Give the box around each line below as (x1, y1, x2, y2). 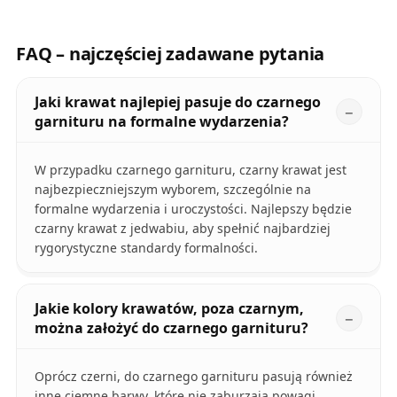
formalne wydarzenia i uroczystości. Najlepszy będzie (34, 200, 352, 218)
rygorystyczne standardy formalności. (34, 239, 258, 257)
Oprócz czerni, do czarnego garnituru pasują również (34, 368, 353, 385)
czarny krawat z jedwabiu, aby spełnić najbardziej (34, 220, 331, 237)
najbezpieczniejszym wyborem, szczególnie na (34, 181, 311, 198)
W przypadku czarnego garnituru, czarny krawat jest (34, 161, 346, 179)
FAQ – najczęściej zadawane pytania (15, 42, 325, 66)
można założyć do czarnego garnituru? (34, 318, 308, 339)
